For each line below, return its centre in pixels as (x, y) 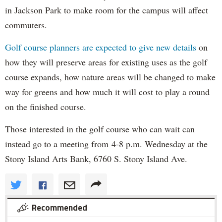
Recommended (59, 207)
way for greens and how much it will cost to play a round (107, 91)
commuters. (26, 25)
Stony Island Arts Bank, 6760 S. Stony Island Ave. (96, 158)
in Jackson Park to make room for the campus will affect (107, 10)
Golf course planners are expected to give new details (101, 47)
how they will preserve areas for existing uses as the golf (106, 62)
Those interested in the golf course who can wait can (100, 129)
